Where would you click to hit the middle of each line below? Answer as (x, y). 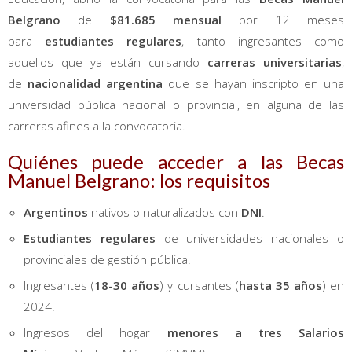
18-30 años (127, 285)
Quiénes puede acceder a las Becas (176, 161)
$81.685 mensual (166, 19)
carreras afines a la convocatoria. (97, 125)
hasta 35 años (280, 285)
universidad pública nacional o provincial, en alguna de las (176, 104)
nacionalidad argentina (95, 83)
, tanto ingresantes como (263, 40)
